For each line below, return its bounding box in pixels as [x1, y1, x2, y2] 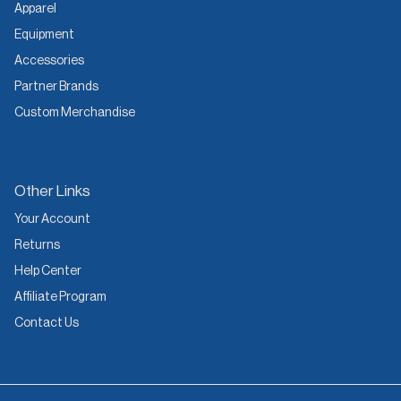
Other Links [14, 183, 90, 199]
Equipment [14, 29, 74, 41]
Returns [14, 239, 60, 252]
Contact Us [14, 317, 79, 329]
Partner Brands [14, 81, 98, 93]
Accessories [14, 55, 84, 67]
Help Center [14, 265, 81, 277]
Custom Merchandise [14, 107, 135, 119]
